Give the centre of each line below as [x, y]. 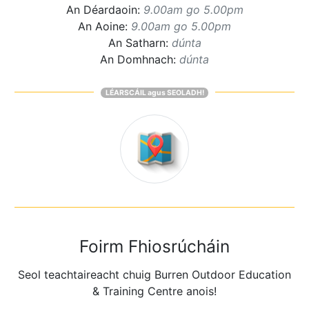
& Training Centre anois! [154, 291]
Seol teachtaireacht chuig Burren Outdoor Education [154, 275]
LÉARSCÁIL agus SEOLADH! [154, 92]
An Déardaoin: [104, 9]
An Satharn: [140, 42]
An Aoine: [104, 26]
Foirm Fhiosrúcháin [154, 247]
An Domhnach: [140, 59]
